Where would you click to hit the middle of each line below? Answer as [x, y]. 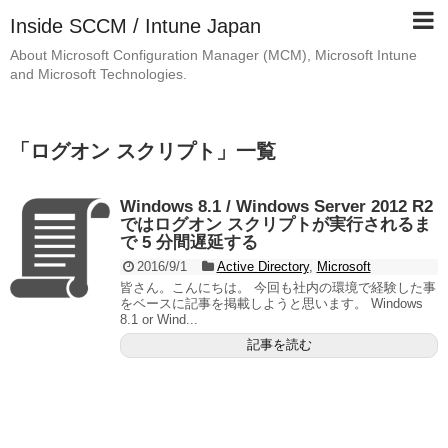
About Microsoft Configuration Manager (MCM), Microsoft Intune [213, 55]
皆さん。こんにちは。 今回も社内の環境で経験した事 [278, 287]
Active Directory [262, 266]
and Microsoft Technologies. [98, 74]
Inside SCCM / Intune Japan [135, 26]
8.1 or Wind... [159, 319]
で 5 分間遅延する [189, 242]
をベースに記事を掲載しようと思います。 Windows [271, 303]
